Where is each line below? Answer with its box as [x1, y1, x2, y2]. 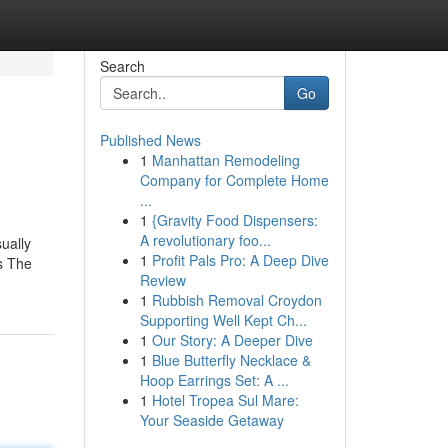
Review [139, 270, 186, 290]
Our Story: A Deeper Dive [151, 330, 313, 350]
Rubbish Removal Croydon [151, 290, 322, 310]
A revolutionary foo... [139, 230, 271, 250]
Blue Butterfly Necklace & [151, 350, 311, 370]
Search [99, 56, 145, 76]
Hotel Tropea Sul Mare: [151, 390, 299, 410]
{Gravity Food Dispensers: [151, 210, 318, 230]
